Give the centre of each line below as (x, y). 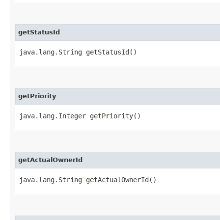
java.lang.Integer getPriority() (80, 116)
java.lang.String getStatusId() (78, 52)
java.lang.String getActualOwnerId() (88, 179)
